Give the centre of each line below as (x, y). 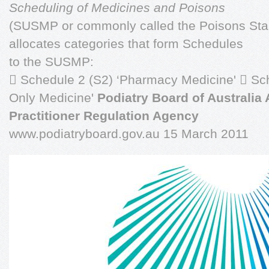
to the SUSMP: (51, 62)
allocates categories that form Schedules (126, 44)
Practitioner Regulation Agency (104, 116)
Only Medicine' (53, 98)
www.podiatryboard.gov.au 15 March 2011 (129, 134)
